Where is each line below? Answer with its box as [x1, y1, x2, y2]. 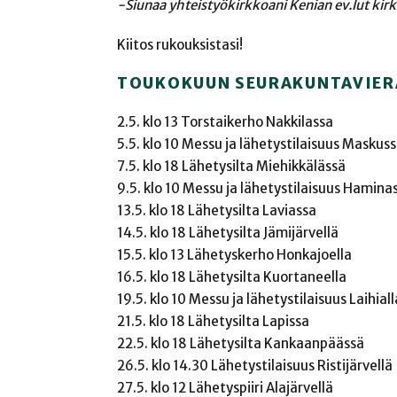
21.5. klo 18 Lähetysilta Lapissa [117, 313, 309, 331]
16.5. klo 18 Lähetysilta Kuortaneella [117, 269, 346, 286]
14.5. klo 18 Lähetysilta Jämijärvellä [117, 224, 339, 242]
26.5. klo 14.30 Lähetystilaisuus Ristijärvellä [117, 357, 393, 375]
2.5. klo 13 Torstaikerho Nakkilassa [117, 113, 333, 131]
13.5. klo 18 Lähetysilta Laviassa [117, 202, 316, 220]
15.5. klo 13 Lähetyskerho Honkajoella [117, 246, 352, 264]
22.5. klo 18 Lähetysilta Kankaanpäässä [117, 335, 364, 353]
